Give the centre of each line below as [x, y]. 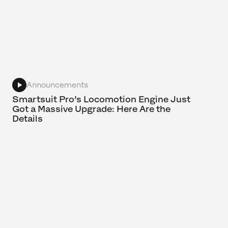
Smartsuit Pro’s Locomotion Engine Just [101, 99]
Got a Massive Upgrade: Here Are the [91, 109]
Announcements [58, 85]
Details [27, 118]
